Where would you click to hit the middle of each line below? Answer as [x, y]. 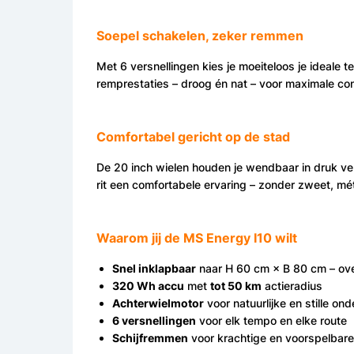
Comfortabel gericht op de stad [193, 137]
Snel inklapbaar [154, 269]
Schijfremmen [150, 338]
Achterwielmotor [158, 303]
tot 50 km [236, 286]
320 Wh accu [148, 286]
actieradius [292, 286]
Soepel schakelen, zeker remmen [200, 36]
